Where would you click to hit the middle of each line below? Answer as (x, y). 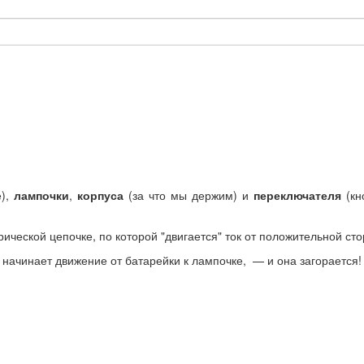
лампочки (41, 195)
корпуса (100, 195)
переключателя (298, 195)
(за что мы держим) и (188, 195)
